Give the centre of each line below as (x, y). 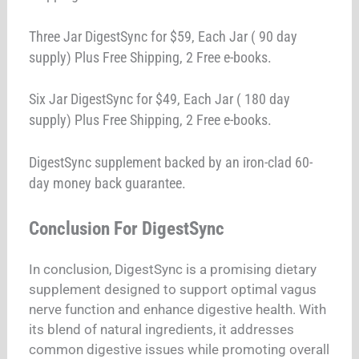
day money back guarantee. (108, 183)
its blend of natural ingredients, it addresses (162, 330)
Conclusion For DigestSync (127, 229)
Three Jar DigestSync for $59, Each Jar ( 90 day (163, 36)
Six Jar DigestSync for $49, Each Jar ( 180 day (160, 99)
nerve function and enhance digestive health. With (178, 310)
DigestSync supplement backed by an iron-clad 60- (171, 162)
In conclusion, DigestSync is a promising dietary (173, 270)
